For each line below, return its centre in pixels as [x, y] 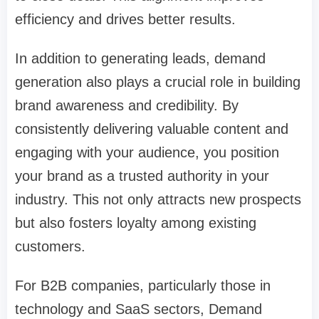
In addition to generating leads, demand [140, 59]
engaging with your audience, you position [147, 153]
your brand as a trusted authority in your [142, 176]
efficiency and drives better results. [125, 20]
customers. [50, 247]
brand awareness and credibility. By [127, 106]
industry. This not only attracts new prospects [158, 200]
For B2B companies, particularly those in [143, 286]
